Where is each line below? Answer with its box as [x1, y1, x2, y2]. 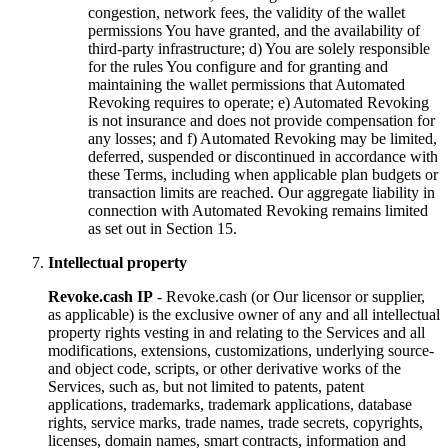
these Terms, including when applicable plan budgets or [88, 165, 438, 183]
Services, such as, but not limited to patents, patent [48, 377, 364, 395]
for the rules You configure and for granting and [88, 57, 388, 75]
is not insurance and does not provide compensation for [88, 111, 435, 129]
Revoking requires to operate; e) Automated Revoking [88, 93, 429, 111]
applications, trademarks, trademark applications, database [48, 395, 412, 413]
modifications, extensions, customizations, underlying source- [48, 341, 434, 359]
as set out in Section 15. [88, 219, 237, 237]
